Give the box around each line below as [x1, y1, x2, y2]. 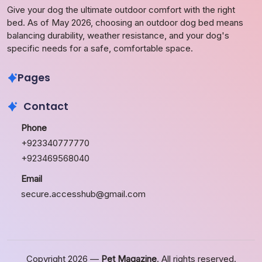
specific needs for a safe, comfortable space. [7, 42, 193, 54]
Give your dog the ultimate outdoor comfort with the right [7, 4, 235, 15]
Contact [23, 99, 68, 113]
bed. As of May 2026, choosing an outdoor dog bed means [7, 16, 243, 28]
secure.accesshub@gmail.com [21, 188, 146, 200]
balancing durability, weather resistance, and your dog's [7, 29, 229, 41]
